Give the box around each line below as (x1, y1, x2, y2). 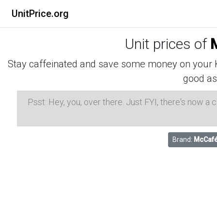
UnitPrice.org (12, 8, 69, 19)
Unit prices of (125, 35, 210, 52)
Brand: (172, 136, 194, 144)
